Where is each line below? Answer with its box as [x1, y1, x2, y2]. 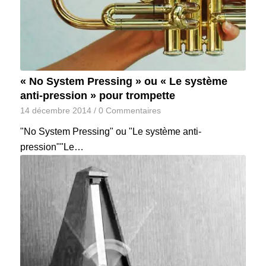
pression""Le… [20, 141, 84, 152]
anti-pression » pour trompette [20, 89, 175, 102]
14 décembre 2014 [20, 105, 91, 115]
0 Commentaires [98, 105, 161, 115]
